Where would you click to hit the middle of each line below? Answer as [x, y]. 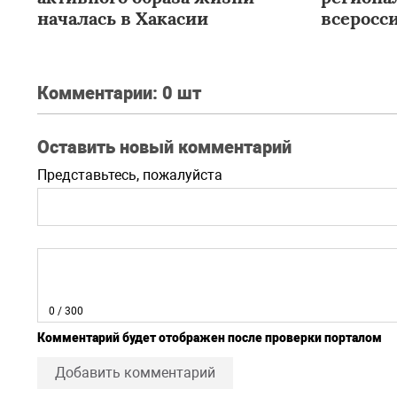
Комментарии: [100, 93]
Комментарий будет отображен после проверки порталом [210, 338]
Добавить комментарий [135, 373]
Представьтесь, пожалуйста [130, 175]
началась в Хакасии [123, 18]
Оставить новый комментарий [164, 147]
